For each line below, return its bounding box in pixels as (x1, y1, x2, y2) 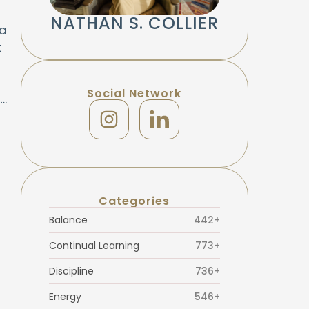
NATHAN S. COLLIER (50, 11, 219, 34)
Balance (48, 212, 88, 227)
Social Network (87, 85, 181, 101)
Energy (48, 289, 81, 303)
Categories (99, 192, 170, 209)
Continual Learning (48, 238, 139, 252)
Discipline (48, 263, 94, 278)
